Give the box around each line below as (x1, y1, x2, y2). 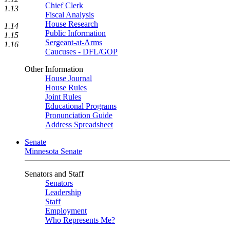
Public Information (45, 29, 106, 37)
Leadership (45, 188, 81, 197)
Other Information (25, 65, 83, 73)
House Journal (45, 74, 92, 83)
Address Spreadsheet (45, 120, 113, 129)
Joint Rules (45, 92, 81, 101)
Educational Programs (45, 102, 117, 110)
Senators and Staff (25, 169, 84, 178)
